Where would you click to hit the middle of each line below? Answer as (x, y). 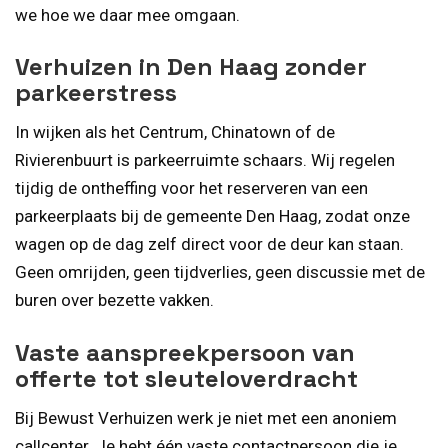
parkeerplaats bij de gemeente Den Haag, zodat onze (212, 216)
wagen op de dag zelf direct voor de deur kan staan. (209, 244)
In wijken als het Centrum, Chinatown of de (175, 132)
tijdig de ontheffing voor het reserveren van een (191, 188)
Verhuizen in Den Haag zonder (191, 67)
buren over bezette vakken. (114, 300)
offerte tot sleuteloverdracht (186, 378)
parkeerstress (96, 93)
